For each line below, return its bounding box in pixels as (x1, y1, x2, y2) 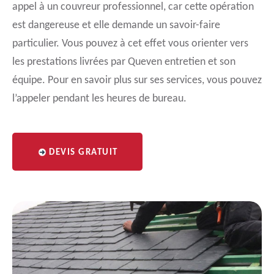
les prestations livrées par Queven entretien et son (12, 56, 235, 68)
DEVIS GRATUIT (49, 148, 118, 157)
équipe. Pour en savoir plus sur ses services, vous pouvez (12, 75, 262, 86)
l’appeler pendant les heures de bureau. (12, 93, 187, 105)
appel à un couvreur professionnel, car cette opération (12, 1, 254, 13)
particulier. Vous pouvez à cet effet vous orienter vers (12, 38, 248, 50)
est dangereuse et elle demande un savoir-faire (12, 20, 220, 31)
